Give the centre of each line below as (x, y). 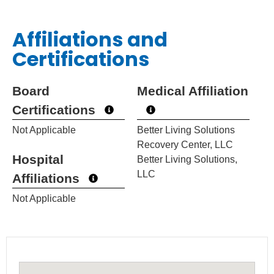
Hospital (38, 160)
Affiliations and (90, 40)
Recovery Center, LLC (185, 145)
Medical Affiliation (193, 91)
